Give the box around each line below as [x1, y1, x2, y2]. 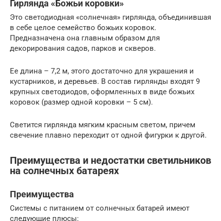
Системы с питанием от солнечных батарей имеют [10, 203, 189, 213]
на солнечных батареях [10, 165, 119, 177]
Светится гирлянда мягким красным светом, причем [10, 120, 195, 130]
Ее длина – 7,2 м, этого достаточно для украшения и [10, 67, 194, 76]
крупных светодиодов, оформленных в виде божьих [10, 87, 194, 97]
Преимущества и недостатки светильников [10, 154, 211, 166]
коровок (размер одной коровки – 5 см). [10, 98, 153, 107]
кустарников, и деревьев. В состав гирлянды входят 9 [10, 77, 200, 86]
